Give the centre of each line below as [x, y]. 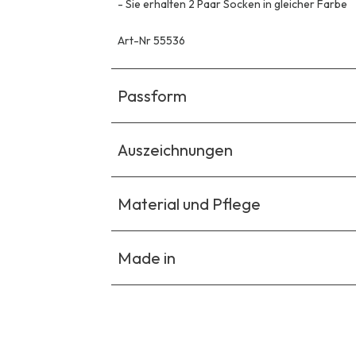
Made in [147, 257]
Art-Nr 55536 [151, 40]
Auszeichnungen [175, 149]
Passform [152, 95]
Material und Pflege [189, 203]
